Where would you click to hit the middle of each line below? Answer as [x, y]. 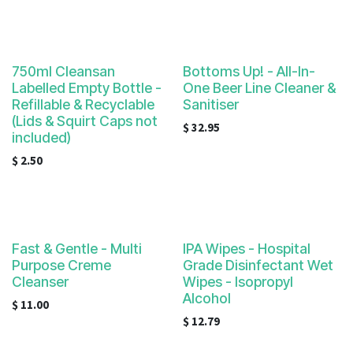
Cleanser [40, 282]
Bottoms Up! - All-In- [249, 71]
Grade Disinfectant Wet [258, 265]
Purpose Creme [61, 265]
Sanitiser [210, 104]
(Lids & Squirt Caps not [85, 121]
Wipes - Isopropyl [238, 282]
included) [41, 137]
